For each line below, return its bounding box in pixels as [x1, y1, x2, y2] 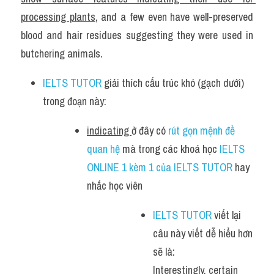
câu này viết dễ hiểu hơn [153, 226, 253, 241]
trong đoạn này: [43, 94, 106, 109]
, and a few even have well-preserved [95, 9, 254, 24]
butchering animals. [21, 46, 103, 61]
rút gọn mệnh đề [168, 123, 235, 138]
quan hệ [87, 141, 120, 157]
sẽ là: [153, 244, 180, 259]
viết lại [212, 207, 241, 223]
